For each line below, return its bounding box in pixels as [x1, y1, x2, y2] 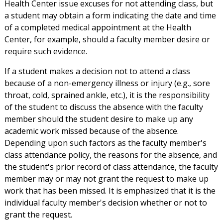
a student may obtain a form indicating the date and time [4, 10, 216, 21]
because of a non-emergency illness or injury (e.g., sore [4, 78, 210, 89]
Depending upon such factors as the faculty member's [4, 137, 207, 149]
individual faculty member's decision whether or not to [4, 197, 207, 209]
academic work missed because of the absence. [4, 125, 179, 137]
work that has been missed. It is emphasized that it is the [4, 185, 216, 197]
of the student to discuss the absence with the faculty [4, 102, 203, 113]
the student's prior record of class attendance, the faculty [4, 161, 218, 173]
